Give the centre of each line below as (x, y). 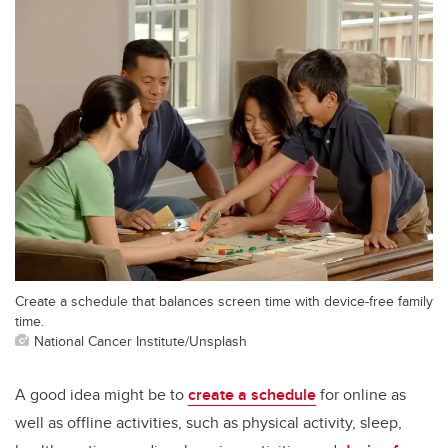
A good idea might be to (101, 395)
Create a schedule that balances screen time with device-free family (224, 301)
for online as (361, 395)
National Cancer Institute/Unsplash (140, 341)
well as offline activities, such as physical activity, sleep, (208, 423)
